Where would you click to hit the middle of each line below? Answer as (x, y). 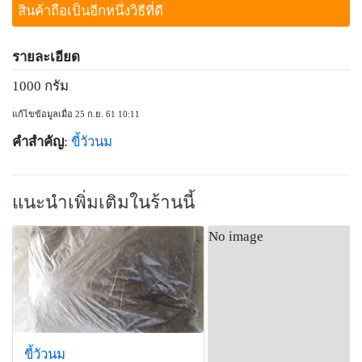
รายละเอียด (46, 57)
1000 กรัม (40, 86)
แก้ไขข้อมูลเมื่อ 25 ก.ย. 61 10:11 (76, 114)
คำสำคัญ (38, 142)
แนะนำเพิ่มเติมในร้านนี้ (103, 203)
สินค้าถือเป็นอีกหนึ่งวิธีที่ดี (90, 11)
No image (236, 237)
